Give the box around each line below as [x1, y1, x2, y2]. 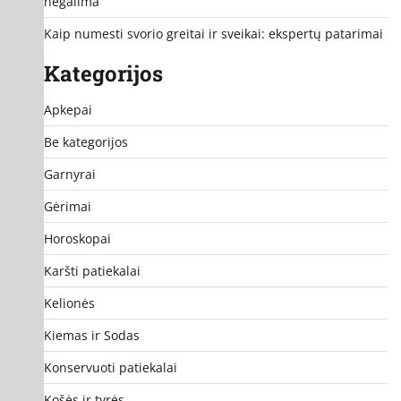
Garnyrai [43, 165, 96, 183]
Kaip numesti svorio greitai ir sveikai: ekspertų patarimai [43, 24, 383, 42]
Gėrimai [43, 197, 91, 215]
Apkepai [43, 100, 92, 118]
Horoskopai [43, 229, 111, 247]
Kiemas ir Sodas [43, 326, 140, 344]
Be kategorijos [43, 132, 128, 150]
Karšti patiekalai [43, 261, 141, 279]
